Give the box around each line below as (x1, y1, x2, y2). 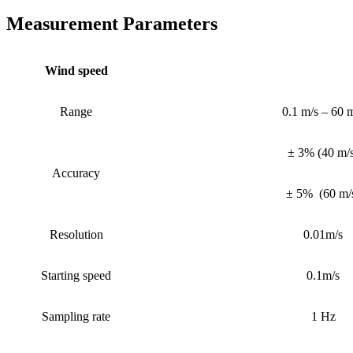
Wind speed (44, 63, 108, 77)
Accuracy (52, 165, 100, 180)
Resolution (49, 227, 103, 241)
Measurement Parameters (6, 13, 217, 34)
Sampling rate (42, 309, 110, 323)
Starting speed (41, 268, 111, 282)
